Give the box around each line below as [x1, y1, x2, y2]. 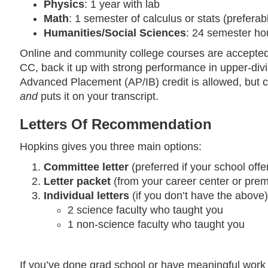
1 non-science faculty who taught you [68, 218, 245, 230]
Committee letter [44, 160, 129, 173]
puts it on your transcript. [38, 90, 159, 102]
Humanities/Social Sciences [44, 26, 187, 39]
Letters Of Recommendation [20, 115, 212, 132]
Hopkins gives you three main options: [20, 140, 202, 153]
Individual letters [44, 189, 130, 202]
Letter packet [44, 175, 111, 187]
